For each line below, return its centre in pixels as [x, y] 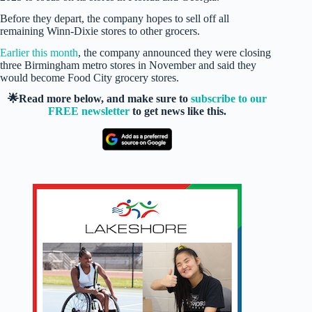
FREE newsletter [89, 111]
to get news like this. [178, 111]
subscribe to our [229, 99]
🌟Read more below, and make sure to [100, 99]
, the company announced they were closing [174, 52]
